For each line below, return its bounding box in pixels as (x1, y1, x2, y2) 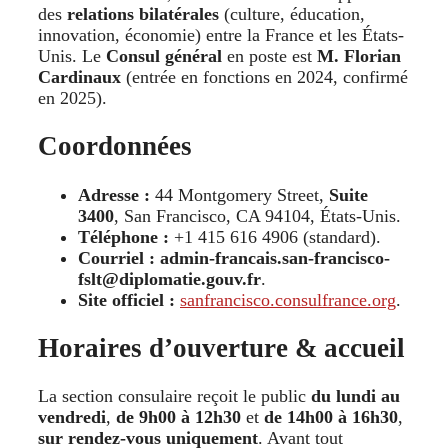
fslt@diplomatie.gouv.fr (78, 268, 261, 289)
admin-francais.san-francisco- (160, 247, 390, 268)
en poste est (222, 45, 317, 66)
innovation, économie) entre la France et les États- (38, 24, 404, 45)
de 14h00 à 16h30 (264, 407, 398, 428)
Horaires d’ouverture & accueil (38, 333, 405, 364)
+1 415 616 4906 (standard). (169, 226, 386, 247)
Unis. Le (38, 45, 106, 66)
